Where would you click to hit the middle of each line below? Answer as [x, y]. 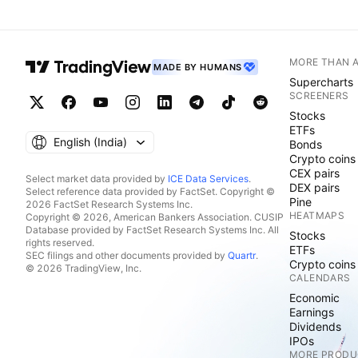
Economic [314, 298]
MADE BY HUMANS [198, 67]
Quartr [242, 255]
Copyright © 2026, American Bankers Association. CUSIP [155, 217]
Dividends [315, 326]
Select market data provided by [97, 179]
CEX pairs [314, 173]
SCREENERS [319, 95]
